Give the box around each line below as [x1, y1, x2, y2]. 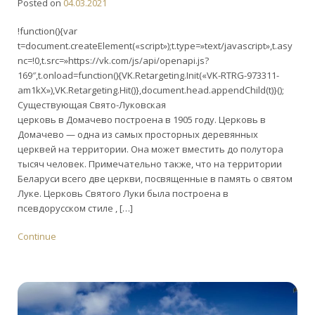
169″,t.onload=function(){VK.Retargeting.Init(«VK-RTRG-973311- [18, 69, 279, 82]
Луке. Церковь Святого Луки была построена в [18, 187, 229, 200]
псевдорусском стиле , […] [18, 202, 133, 215]
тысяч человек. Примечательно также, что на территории [18, 157, 282, 171]
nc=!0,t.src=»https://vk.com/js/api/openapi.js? [18, 54, 209, 67]
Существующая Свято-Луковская [18, 98, 166, 112]
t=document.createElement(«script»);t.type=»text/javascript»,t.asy [18, 39, 292, 53]
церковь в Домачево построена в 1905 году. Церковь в [18, 113, 266, 127]
